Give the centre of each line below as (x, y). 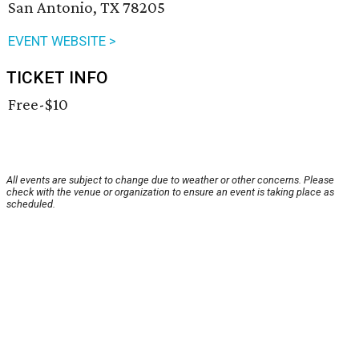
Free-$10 (38, 105)
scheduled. (31, 204)
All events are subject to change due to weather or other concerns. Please (170, 180)
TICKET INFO (57, 78)
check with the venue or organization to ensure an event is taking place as (170, 192)
